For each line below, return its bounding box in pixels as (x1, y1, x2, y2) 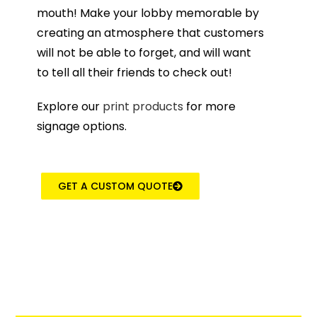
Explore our (37, 98, 103, 115)
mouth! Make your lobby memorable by (37, 4, 260, 21)
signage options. (37, 117, 127, 134)
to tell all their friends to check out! (37, 64, 233, 81)
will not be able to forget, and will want (37, 44, 252, 61)
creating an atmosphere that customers (37, 24, 265, 41)
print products (103, 98, 184, 115)
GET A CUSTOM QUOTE (58, 178, 173, 193)
